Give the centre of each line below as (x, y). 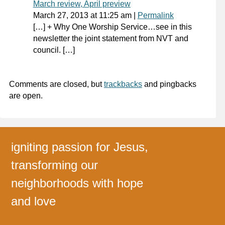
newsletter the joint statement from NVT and (110, 38)
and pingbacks (169, 84)
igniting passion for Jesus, (80, 147)
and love (34, 201)
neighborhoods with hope (77, 183)
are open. (26, 95)
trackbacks (123, 84)
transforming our (55, 165)
